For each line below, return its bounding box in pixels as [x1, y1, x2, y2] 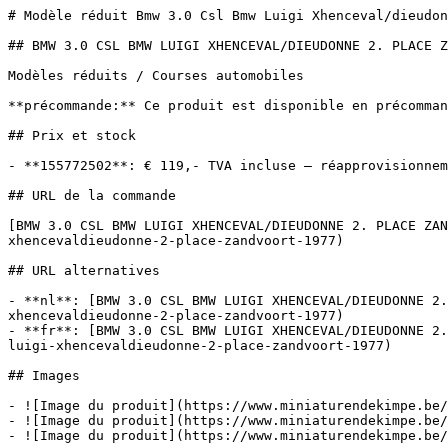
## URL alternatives [8, 263, 160, 278]
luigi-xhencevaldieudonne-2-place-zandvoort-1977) [8, 338, 392, 353]
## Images [8, 368, 80, 383]
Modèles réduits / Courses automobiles [8, 68, 304, 83]
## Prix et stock [8, 128, 136, 143]
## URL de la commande [8, 188, 176, 203]
